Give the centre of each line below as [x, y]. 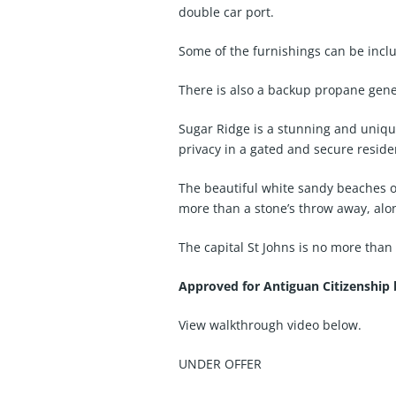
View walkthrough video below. [270, 324]
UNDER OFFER [220, 363]
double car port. [226, 11]
